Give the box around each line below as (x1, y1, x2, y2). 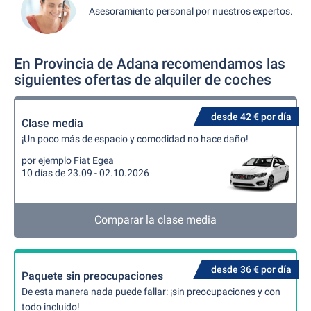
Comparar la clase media (94, 213, 217, 226)
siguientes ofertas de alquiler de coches (14, 72, 271, 88)
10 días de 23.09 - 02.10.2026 (22, 167, 149, 178)
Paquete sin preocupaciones (22, 269, 163, 283)
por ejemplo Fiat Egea (22, 155, 114, 166)
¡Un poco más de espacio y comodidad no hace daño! (22, 133, 249, 144)
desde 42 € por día (211, 111, 292, 122)
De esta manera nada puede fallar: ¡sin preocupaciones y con (22, 286, 280, 297)
